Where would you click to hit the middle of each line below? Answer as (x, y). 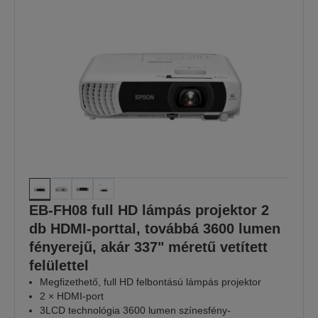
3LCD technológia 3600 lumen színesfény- (135, 311)
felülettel (59, 266)
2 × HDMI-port (72, 296)
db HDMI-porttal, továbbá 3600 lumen (155, 229)
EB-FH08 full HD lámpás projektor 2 (149, 210)
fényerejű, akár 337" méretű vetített (148, 247)
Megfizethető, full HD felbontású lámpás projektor (150, 282)
